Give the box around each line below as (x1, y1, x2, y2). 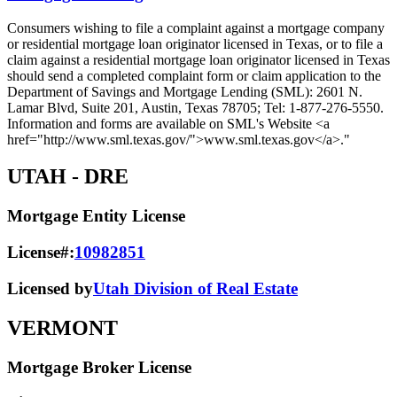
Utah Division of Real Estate (93, 278, 298, 298)
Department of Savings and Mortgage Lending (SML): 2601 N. (7, 83, 362, 99)
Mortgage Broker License (7, 357, 191, 377)
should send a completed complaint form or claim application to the (7, 67, 381, 83)
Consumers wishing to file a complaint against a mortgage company (7, 19, 385, 35)
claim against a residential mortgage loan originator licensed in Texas (7, 51, 390, 67)
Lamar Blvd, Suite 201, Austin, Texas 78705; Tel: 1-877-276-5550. (7, 99, 384, 115)
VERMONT (7, 315, 118, 339)
